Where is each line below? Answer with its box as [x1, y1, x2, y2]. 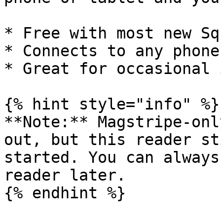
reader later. [4, 166, 126, 184]
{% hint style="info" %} [4, 95, 220, 113]
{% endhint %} [4, 184, 126, 202]
